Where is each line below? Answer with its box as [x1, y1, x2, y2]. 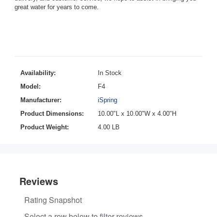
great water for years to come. [15, 3, 99, 11]
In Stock [97, 69, 122, 77]
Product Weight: [20, 124, 69, 131]
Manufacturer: [20, 96, 62, 104]
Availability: [20, 69, 56, 77]
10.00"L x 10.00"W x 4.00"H [97, 110, 176, 118]
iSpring [97, 96, 117, 104]
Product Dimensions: [20, 110, 84, 118]
